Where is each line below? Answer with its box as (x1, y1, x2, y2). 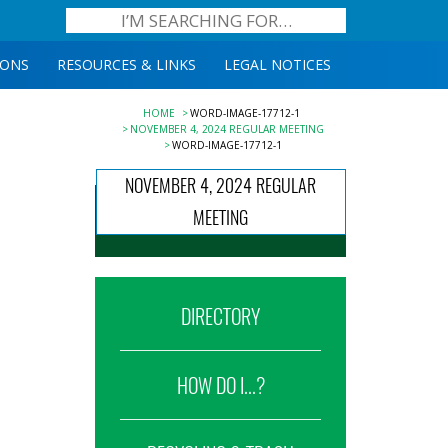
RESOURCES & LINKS (57, 55, 196, 74)
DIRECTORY (181, 303, 261, 330)
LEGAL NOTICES (224, 55, 331, 74)
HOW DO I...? (176, 372, 265, 399)
